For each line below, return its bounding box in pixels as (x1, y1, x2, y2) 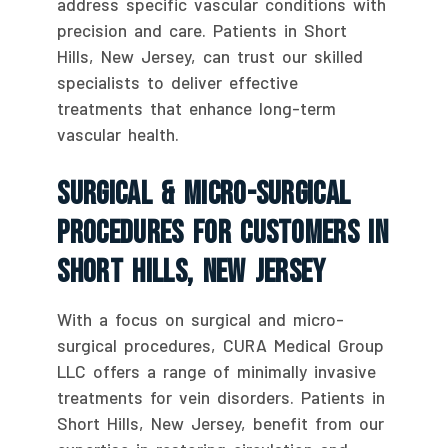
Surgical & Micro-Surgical (57, 174, 351, 214)
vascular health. (57, 123, 180, 144)
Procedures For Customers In (57, 213, 389, 253)
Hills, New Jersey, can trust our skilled (57, 45, 364, 66)
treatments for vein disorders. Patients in (57, 386, 386, 407)
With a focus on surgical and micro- (57, 308, 345, 329)
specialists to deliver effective (57, 71, 299, 92)
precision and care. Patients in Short (57, 19, 348, 40)
